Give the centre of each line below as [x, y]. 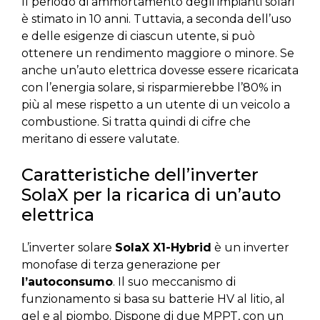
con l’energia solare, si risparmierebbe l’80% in [151, 88]
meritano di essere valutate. [100, 139]
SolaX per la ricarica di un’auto [151, 195]
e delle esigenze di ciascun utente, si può [138, 36]
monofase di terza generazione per [121, 265]
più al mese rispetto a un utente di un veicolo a [156, 105]
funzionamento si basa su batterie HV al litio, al [153, 299]
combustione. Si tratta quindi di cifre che [136, 122]
